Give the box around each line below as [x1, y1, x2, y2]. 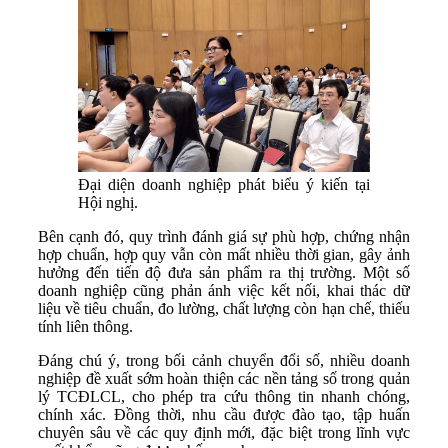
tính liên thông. [38, 317, 133, 335]
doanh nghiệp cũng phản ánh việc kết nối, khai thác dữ [38, 281, 410, 299]
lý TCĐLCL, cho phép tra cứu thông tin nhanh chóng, [38, 387, 410, 405]
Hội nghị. [78, 193, 138, 211]
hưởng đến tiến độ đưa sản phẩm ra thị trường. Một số [38, 263, 410, 281]
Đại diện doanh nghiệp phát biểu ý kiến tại [78, 175, 370, 193]
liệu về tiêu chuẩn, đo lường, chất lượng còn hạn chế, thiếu [38, 299, 410, 317]
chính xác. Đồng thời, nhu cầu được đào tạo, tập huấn [38, 405, 410, 423]
